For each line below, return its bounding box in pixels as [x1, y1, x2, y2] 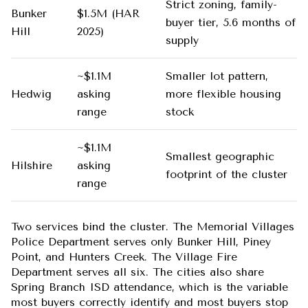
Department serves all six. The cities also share [11, 265, 264, 279]
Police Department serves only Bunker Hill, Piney [11, 235, 271, 249]
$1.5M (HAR [76, 6, 140, 20]
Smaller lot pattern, [165, 69, 268, 82]
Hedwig [11, 87, 52, 100]
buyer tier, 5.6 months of [165, 15, 296, 29]
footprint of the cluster [165, 167, 287, 181]
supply [165, 33, 199, 47]
